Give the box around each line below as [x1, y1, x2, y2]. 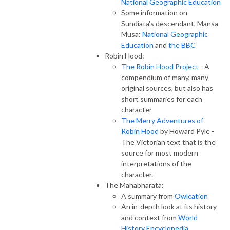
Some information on [121, 8, 187, 17]
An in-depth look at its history [121, 202, 217, 211]
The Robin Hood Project [121, 62, 199, 71]
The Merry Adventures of [121, 116, 203, 125]
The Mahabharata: [105, 180, 165, 189]
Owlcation [175, 191, 208, 200]
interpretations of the [121, 159, 191, 168]
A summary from [121, 191, 175, 200]
